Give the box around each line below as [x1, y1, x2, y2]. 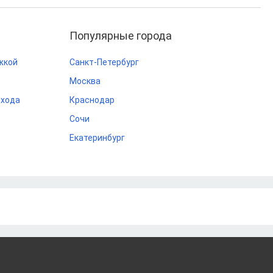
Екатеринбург [69, 133, 125, 143]
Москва [69, 76, 101, 86]
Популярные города [69, 29, 172, 42]
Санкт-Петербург [69, 57, 139, 67]
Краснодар [69, 95, 115, 105]
